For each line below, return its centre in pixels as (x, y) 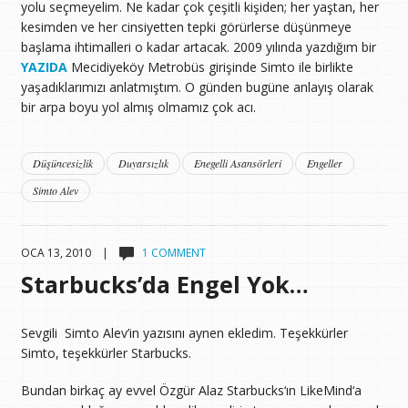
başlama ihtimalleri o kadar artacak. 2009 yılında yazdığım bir (198, 46)
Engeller (324, 163)
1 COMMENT (173, 253)
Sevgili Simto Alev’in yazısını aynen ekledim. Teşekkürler (184, 333)
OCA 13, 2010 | (70, 253)
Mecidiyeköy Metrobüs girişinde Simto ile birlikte (212, 66)
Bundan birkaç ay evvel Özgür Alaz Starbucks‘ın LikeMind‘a (191, 390)
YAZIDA (46, 66)
